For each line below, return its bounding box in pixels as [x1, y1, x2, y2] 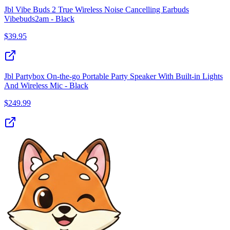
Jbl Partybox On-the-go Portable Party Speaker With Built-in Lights [4, 71, 223, 81]
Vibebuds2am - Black [4, 14, 74, 23]
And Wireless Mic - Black [4, 81, 88, 90]
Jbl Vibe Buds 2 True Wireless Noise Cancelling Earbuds [4, 5, 189, 14]
